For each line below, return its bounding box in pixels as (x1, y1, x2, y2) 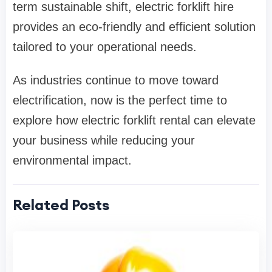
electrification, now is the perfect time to (13, 93, 227, 107)
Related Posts (13, 195, 109, 214)
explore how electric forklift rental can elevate (13, 114, 256, 127)
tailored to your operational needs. (13, 40, 197, 54)
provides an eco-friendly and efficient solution (13, 20, 256, 34)
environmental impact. (13, 154, 132, 168)
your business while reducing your (13, 134, 195, 148)
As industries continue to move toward (13, 73, 219, 87)
